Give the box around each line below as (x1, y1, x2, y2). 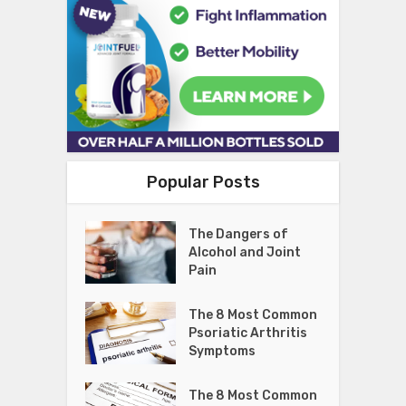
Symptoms (188, 343, 256, 360)
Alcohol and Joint (188, 245, 302, 261)
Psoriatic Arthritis (188, 325, 308, 342)
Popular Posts (146, 172, 260, 193)
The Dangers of (188, 227, 289, 243)
